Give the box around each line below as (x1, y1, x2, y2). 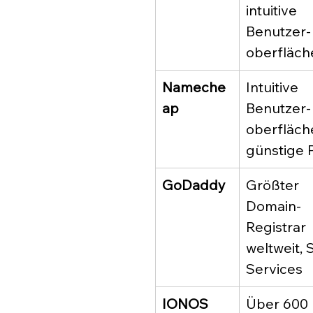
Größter (246, 176, 303, 194)
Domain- (246, 197, 301, 215)
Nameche (162, 78, 226, 96)
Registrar (246, 218, 310, 236)
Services (246, 260, 303, 278)
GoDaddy (162, 176, 226, 194)
